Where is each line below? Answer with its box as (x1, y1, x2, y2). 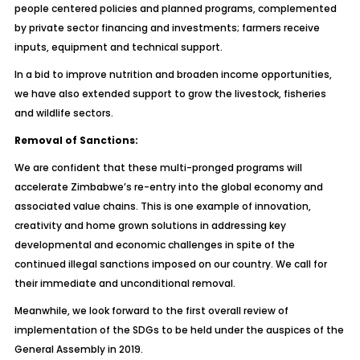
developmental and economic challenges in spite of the (14, 238, 295, 252)
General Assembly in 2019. (14, 342, 143, 356)
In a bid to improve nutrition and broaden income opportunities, (14, 67, 332, 81)
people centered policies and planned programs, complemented (14, 2, 337, 15)
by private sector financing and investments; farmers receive (14, 21, 320, 35)
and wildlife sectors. (14, 106, 113, 120)
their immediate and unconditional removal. (14, 276, 235, 290)
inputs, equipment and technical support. (14, 40, 223, 54)
